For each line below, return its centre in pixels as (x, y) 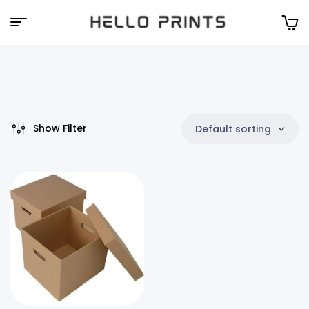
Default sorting (233, 129)
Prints (107, 83)
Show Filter (60, 129)
